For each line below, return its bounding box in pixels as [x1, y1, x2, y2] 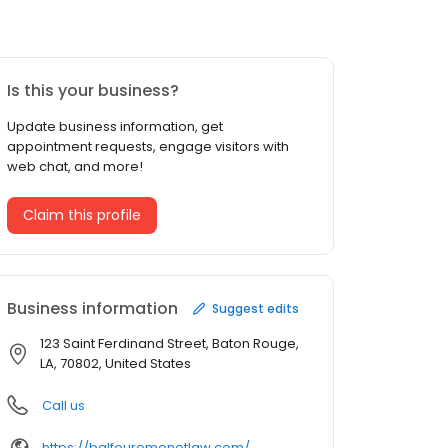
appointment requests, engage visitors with [7, 137, 289, 157]
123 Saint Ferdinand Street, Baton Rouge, [40, 334, 299, 354]
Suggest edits [212, 299, 299, 317]
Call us [42, 396, 85, 416]
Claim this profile [23, 205, 141, 226]
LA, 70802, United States [40, 354, 191, 374]
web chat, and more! [7, 157, 143, 177]
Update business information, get [7, 117, 223, 137]
